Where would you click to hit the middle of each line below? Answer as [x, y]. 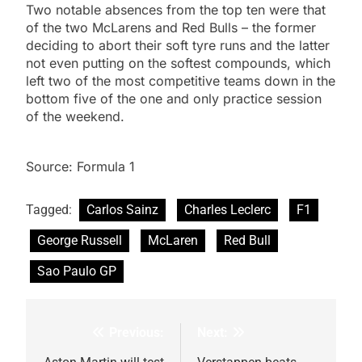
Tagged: [51, 210]
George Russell [80, 241]
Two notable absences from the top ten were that [176, 10]
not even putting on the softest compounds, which [178, 63]
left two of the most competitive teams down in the [181, 81]
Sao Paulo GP [77, 271]
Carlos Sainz [122, 210]
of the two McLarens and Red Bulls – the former [171, 28]
